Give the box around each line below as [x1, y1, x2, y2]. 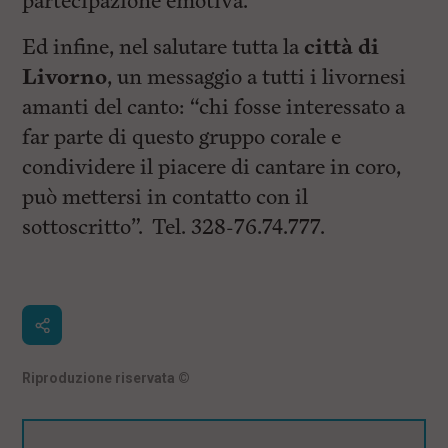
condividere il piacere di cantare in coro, [22, 153, 402, 182]
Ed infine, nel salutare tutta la [22, 33, 300, 62]
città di [299, 33, 380, 62]
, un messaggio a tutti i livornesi [107, 63, 407, 92]
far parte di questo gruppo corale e [22, 123, 342, 152]
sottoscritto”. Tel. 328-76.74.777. [22, 213, 326, 242]
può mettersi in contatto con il [22, 183, 309, 212]
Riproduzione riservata [22, 370, 179, 386]
